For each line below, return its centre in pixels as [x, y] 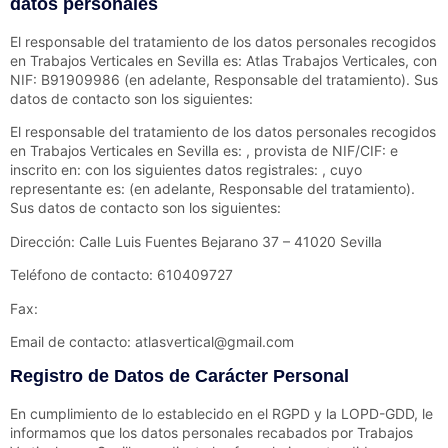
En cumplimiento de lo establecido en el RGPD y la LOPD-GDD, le [221, 414]
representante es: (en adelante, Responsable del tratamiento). [212, 189]
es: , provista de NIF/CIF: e [308, 151]
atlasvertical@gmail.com [214, 341]
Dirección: [44, 241]
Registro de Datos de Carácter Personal [179, 376]
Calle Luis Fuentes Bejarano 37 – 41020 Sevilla [230, 241]
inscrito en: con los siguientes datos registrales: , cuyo [186, 170]
